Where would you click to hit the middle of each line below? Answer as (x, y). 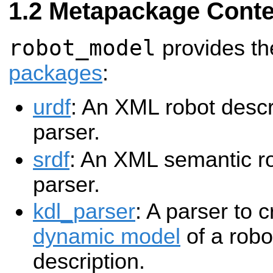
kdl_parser (84, 212)
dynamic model (107, 237)
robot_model (82, 48)
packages (55, 73)
